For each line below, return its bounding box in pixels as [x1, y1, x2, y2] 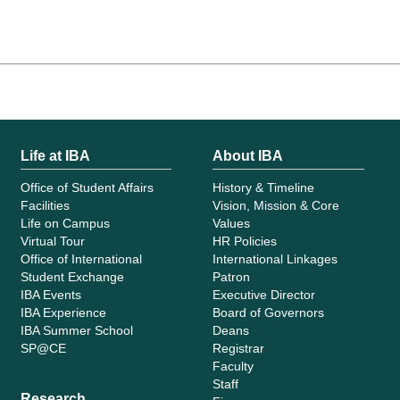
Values [212, 215, 250, 230]
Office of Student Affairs [20, 179, 154, 195]
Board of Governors [212, 304, 324, 320]
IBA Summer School [20, 322, 133, 337]
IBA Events [20, 287, 81, 302]
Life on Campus [20, 215, 110, 230]
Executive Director [212, 287, 315, 302]
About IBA [212, 147, 283, 163]
